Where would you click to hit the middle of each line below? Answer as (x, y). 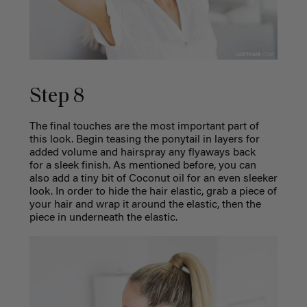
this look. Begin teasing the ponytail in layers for (144, 140)
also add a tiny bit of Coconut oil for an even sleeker (153, 179)
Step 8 (57, 97)
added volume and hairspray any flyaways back (142, 153)
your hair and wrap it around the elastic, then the (145, 205)
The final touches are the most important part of (144, 127)
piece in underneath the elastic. (105, 218)
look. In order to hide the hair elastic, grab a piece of (153, 192)
